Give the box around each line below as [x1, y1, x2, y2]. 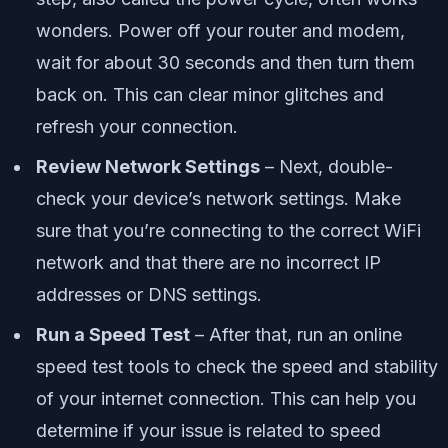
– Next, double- [260, 156, 393, 178]
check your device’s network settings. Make [36, 188, 401, 210]
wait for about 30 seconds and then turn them [36, 52, 415, 74]
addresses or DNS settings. [36, 284, 262, 306]
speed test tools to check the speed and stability [36, 356, 438, 378]
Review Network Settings [36, 156, 260, 178]
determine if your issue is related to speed [36, 420, 381, 442]
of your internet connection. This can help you [36, 388, 416, 410]
